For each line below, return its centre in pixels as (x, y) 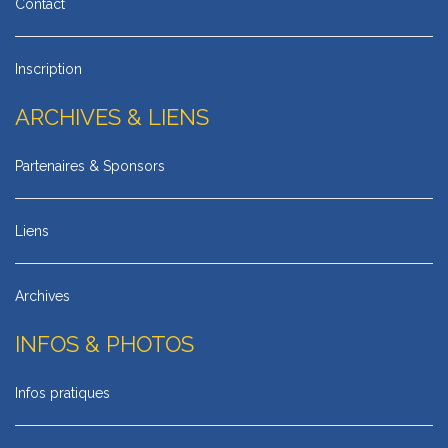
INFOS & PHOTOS (104, 343)
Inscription (48, 68)
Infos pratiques (62, 392)
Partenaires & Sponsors (90, 165)
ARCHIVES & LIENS (112, 116)
